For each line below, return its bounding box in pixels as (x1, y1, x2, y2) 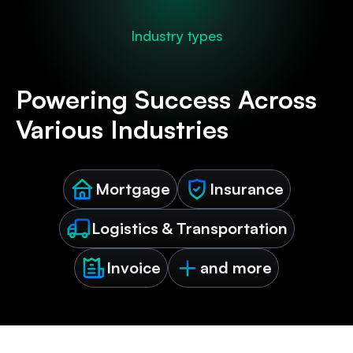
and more (200, 258, 272, 278)
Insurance (209, 179, 284, 199)
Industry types (130, 27, 223, 45)
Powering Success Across (16, 84, 317, 116)
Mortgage (95, 179, 170, 199)
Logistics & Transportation (91, 218, 288, 239)
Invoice (106, 258, 161, 278)
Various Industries (16, 113, 229, 146)
